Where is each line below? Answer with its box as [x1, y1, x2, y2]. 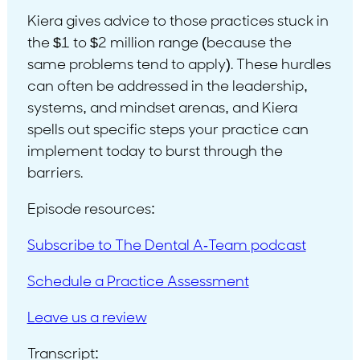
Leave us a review [27, 310, 147, 326]
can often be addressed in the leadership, [27, 79, 308, 95]
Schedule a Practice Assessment [27, 274, 249, 290]
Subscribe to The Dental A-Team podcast [27, 238, 306, 254]
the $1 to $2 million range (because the [27, 35, 292, 51]
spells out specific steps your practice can [27, 122, 309, 138]
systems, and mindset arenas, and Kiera [27, 100, 297, 117]
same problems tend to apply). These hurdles [27, 57, 331, 73]
